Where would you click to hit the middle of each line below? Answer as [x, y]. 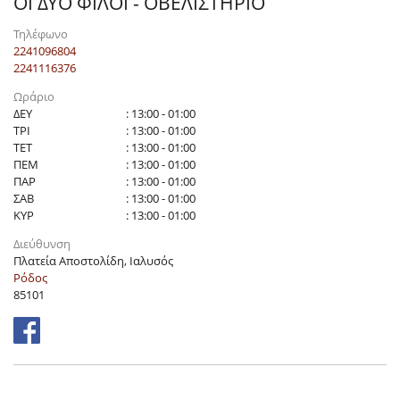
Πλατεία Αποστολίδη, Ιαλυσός [93, 261]
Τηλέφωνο [41, 33]
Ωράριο [34, 97]
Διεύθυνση [42, 244]
